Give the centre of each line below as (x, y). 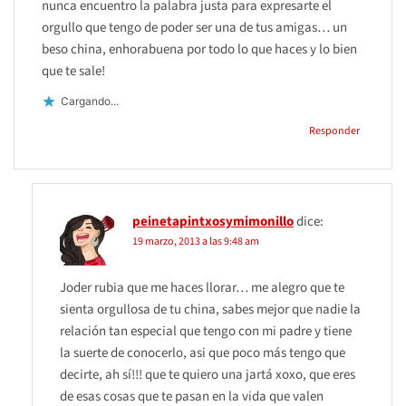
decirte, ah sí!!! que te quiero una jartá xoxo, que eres (208, 374)
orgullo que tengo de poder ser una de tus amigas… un (194, 27)
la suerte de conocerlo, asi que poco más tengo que (203, 353)
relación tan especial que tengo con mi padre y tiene (206, 331)
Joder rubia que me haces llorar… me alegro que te (202, 287)
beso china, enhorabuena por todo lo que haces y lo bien (199, 49)
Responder (334, 130)
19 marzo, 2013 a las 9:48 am (196, 241)
